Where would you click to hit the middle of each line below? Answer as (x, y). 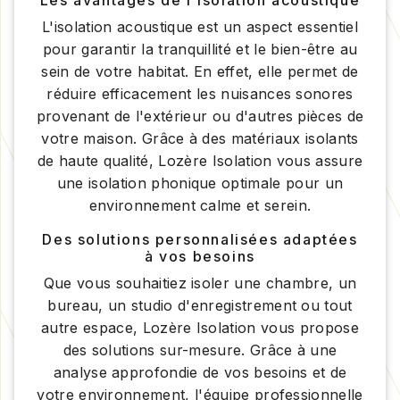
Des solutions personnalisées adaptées (200, 239)
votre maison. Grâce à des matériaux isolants (200, 138)
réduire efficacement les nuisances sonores (200, 93)
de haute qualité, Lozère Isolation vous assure (200, 160)
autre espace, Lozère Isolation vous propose (200, 327)
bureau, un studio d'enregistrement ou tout (200, 305)
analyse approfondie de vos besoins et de (200, 372)
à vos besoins (200, 256)
